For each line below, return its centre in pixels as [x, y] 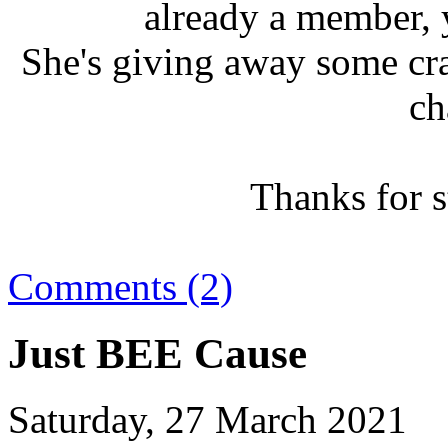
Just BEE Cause [157, 353]
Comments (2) [120, 286]
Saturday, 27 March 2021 [207, 420]
